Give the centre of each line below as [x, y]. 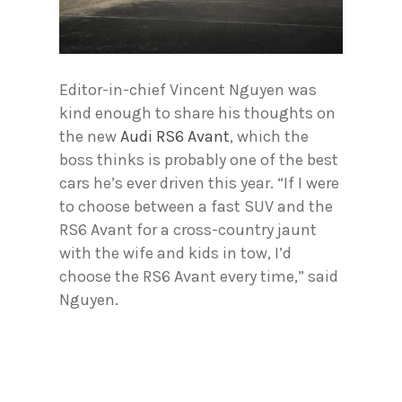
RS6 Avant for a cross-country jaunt [188, 230]
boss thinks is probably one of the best [199, 160]
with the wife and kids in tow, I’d [175, 253]
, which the [269, 137]
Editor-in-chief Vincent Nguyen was [188, 90]
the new [90, 137]
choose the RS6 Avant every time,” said [199, 277]
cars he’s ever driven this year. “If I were [199, 184]
